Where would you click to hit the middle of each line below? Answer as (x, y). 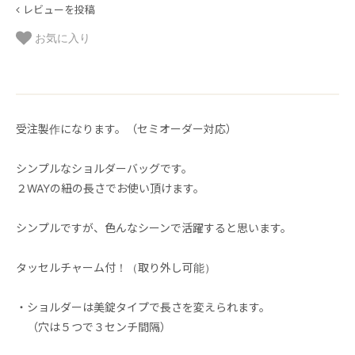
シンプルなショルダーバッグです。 (104, 168)
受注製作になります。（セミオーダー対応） (126, 128)
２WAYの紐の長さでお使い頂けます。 (110, 188)
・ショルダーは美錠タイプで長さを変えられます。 (143, 307)
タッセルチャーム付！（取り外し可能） (116, 267)
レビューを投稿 (59, 9)
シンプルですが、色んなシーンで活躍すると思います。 (154, 227)
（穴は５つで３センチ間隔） (94, 326)
